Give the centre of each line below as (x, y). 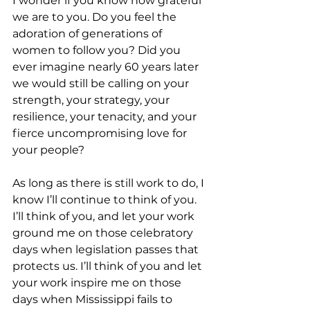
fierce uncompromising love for (101, 133)
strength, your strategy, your (92, 100)
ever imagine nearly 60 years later (107, 67)
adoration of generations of (89, 34)
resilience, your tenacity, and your (106, 117)
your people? (50, 150)
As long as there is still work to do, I (110, 183)
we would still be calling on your (102, 83)
